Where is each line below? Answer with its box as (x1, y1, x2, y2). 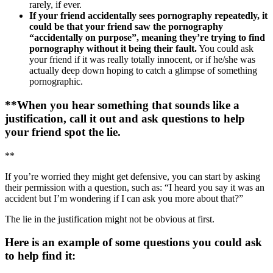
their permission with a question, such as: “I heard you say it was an (5, 182, 264, 193)
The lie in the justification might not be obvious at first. (5, 213, 214, 224)
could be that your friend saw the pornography (29, 21, 223, 32)
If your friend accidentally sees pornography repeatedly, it (29, 10, 268, 21)
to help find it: (5, 249, 76, 263)
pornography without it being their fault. (29, 43, 197, 54)
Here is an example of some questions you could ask (5, 236, 262, 249)
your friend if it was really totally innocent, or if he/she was (29, 54, 255, 65)
